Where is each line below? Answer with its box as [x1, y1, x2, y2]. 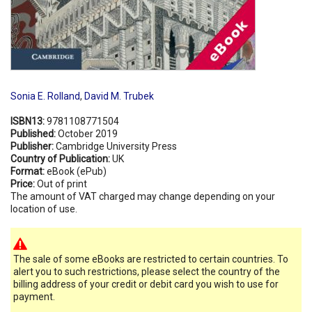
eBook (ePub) [47, 165, 107, 177]
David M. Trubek [84, 90, 154, 102]
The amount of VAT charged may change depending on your [10, 190, 275, 202]
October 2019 [58, 127, 118, 139]
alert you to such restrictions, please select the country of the [13, 265, 280, 277]
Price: [10, 178, 37, 189]
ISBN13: [10, 115, 47, 127]
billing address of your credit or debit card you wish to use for [13, 278, 279, 290]
